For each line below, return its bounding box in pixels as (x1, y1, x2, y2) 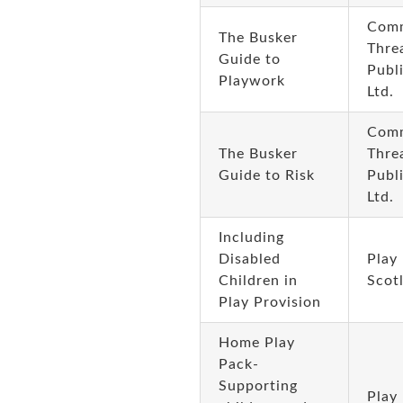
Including (218, 230, 284, 245)
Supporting (218, 379, 298, 393)
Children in (218, 273, 298, 288)
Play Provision (218, 295, 321, 309)
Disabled (218, 252, 281, 266)
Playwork (218, 74, 285, 88)
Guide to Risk (218, 168, 315, 183)
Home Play (218, 336, 295, 350)
